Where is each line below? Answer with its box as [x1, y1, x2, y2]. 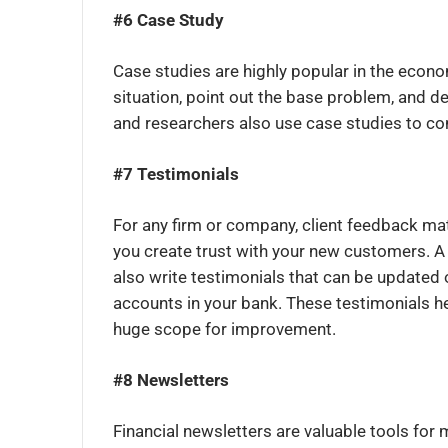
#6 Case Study [113, 10, 224, 31]
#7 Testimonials [113, 164, 239, 185]
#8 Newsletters [113, 370, 229, 391]
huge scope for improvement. [113, 319, 336, 340]
